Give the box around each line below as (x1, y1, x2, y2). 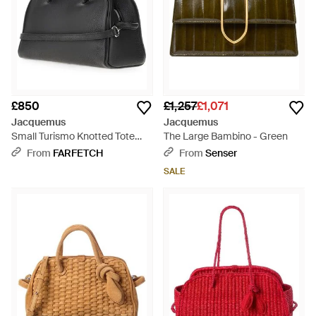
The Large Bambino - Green (164, 130, 288, 142)
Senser (205, 147, 237, 159)
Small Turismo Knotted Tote (11, 130, 135, 142)
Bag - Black (11, 144, 62, 157)
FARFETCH (53, 147, 103, 159)
